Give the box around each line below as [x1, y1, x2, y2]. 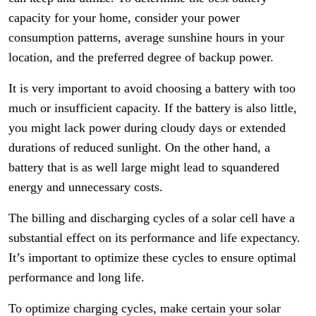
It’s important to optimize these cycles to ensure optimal [8, 250, 296, 265]
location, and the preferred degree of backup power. [8, 50, 274, 64]
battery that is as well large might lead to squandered [8, 160, 279, 174]
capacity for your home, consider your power [8, 11, 240, 25]
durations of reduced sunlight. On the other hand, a [8, 140, 270, 154]
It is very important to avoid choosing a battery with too [8, 81, 296, 95]
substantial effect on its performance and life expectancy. [8, 231, 300, 245]
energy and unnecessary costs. [8, 180, 163, 194]
